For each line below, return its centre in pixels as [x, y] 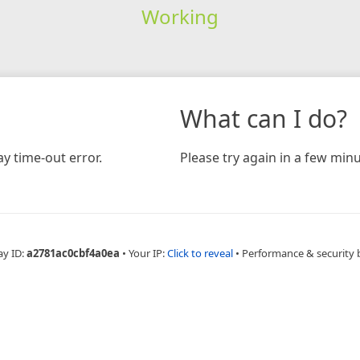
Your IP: [148, 253]
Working [180, 16]
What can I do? [264, 118]
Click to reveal [200, 253]
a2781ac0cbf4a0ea [73, 253]
